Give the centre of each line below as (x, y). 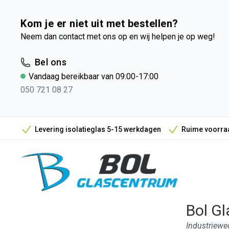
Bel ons (51, 62)
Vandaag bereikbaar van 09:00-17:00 (94, 76)
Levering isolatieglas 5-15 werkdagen (98, 129)
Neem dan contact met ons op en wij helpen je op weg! (118, 37)
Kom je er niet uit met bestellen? (99, 24)
